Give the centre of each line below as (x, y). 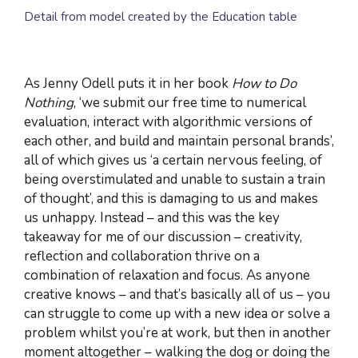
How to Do (264, 83)
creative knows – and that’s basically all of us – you (177, 294)
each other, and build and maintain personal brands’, (179, 141)
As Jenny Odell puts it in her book (128, 83)
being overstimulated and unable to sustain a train (175, 179)
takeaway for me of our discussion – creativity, (163, 237)
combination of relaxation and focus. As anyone (167, 275)
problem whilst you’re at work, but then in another (177, 332)
